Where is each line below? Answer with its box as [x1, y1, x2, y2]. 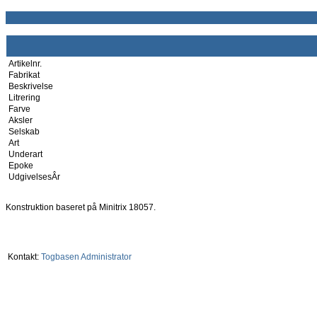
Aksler [8, 115, 33, 125]
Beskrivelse [8, 81, 53, 91]
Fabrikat [8, 70, 40, 80]
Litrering [8, 93, 40, 103]
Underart [8, 149, 42, 159]
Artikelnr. [8, 59, 42, 69]
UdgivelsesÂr [8, 172, 60, 182]
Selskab [8, 127, 40, 137]
